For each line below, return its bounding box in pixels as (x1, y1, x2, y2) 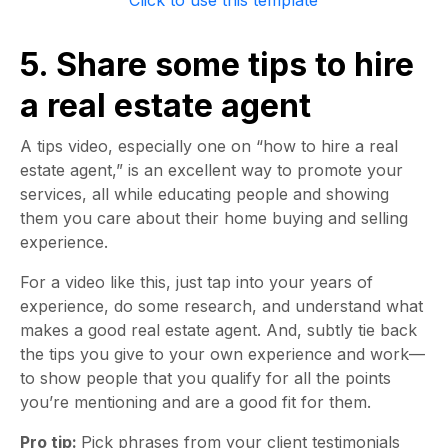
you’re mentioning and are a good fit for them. (20, 392, 376, 412)
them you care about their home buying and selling (20, 208, 408, 228)
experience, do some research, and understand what (20, 296, 423, 316)
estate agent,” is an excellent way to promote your (20, 160, 403, 180)
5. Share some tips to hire (20, 45, 414, 84)
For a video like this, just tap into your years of (20, 272, 373, 292)
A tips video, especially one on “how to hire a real (20, 136, 398, 156)
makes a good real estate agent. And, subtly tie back (20, 320, 417, 340)
